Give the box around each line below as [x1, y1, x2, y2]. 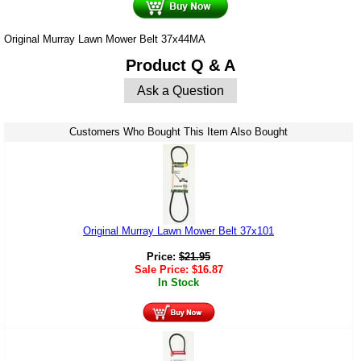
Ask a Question [137, 83, 224, 98]
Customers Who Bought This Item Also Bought [69, 126, 288, 139]
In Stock [158, 276, 199, 289]
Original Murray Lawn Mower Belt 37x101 [83, 225, 274, 238]
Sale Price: [134, 263, 192, 276]
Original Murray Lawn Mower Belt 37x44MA [4, 32, 205, 45]
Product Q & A [126, 56, 235, 74]
